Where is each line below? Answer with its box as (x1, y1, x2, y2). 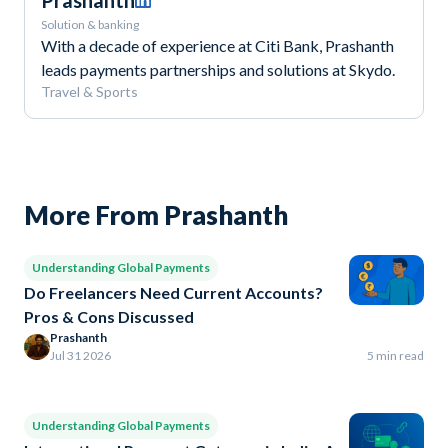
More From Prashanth (24, 199, 288, 232)
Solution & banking (41, 17, 139, 33)
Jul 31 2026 (50, 348, 111, 364)
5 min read (367, 348, 424, 364)
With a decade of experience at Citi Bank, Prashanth (41, 36, 394, 56)
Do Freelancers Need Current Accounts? (24, 283, 323, 303)
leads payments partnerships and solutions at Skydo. (41, 60, 395, 80)
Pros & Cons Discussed (24, 307, 194, 327)
